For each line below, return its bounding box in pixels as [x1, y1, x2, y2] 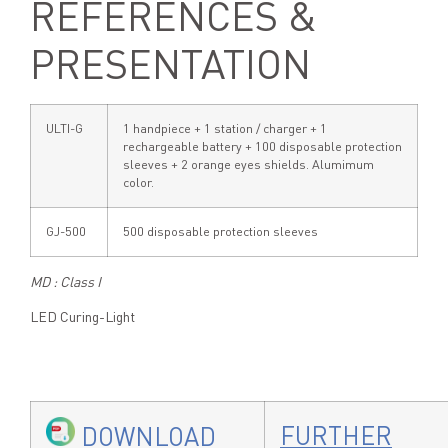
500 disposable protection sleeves [123, 224, 318, 240]
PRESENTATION [30, 40, 311, 89]
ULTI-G [46, 121, 83, 137]
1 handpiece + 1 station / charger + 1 [123, 121, 327, 137]
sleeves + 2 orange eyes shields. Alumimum [123, 157, 374, 173]
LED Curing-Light [30, 307, 135, 325]
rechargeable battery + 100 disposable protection [123, 139, 402, 155]
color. [123, 175, 154, 191]
